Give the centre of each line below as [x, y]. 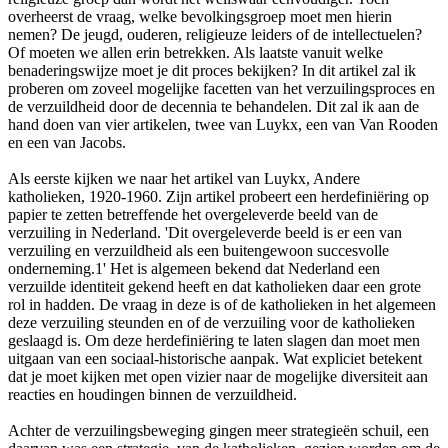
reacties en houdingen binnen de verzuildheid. [152, 394]
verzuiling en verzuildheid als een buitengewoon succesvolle [198, 250]
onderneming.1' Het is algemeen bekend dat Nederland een [194, 268]
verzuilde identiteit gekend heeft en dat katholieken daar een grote [214, 286]
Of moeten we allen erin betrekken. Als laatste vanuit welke [195, 52]
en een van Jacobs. [67, 142]
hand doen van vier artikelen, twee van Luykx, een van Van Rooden [223, 124]
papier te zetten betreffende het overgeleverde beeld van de [193, 214]
